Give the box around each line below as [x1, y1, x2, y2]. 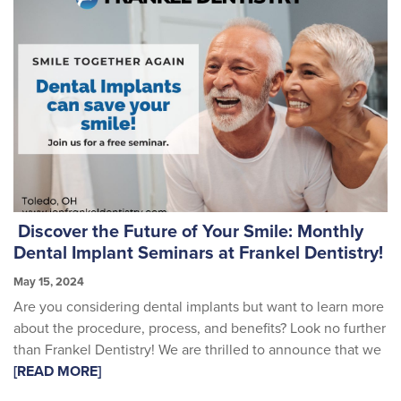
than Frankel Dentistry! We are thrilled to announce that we [13, 341, 381, 360]
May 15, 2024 [13, 274, 84, 289]
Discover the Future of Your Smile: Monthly [13, 220, 363, 243]
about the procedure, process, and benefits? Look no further [13, 320, 386, 338]
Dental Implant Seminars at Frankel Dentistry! [13, 242, 388, 264]
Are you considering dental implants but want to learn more [13, 298, 384, 317]
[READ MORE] [13, 363, 101, 381]
